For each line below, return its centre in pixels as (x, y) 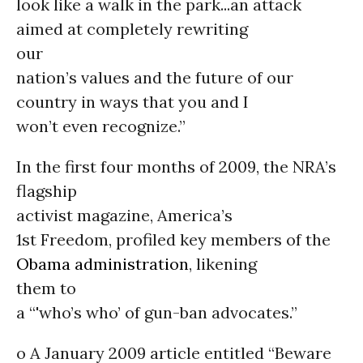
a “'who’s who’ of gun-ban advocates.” (157, 312)
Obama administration (102, 264)
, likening (223, 264)
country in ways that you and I (132, 102)
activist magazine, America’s (124, 215)
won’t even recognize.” (101, 126)
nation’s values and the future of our (155, 77)
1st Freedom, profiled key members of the (173, 239)
